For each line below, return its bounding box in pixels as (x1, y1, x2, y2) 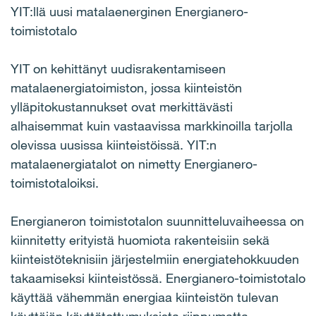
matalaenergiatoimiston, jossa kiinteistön (11, 80, 242, 95)
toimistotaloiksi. (11, 175, 99, 190)
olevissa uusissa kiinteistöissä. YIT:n (11, 137, 217, 152)
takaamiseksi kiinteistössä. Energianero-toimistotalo (11, 270, 305, 286)
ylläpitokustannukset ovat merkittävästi (11, 99, 233, 114)
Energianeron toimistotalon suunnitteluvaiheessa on (11, 213, 304, 229)
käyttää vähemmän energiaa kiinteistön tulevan (11, 289, 279, 305)
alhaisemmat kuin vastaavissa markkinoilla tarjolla (11, 118, 293, 133)
